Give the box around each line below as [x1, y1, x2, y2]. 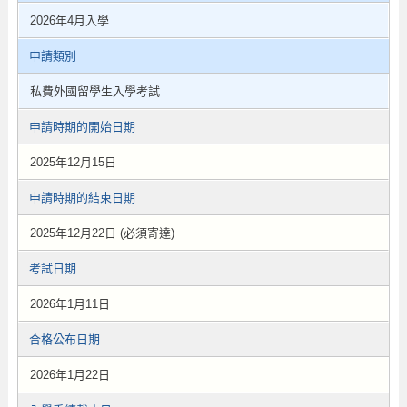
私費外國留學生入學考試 [29, 84, 160, 98]
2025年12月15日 [29, 155, 116, 169]
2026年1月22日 [29, 368, 110, 382]
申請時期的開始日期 [28, 120, 135, 134]
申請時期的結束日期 [28, 191, 135, 204]
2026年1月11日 [29, 297, 110, 311]
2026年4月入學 [29, 14, 109, 27]
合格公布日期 [28, 333, 100, 346]
